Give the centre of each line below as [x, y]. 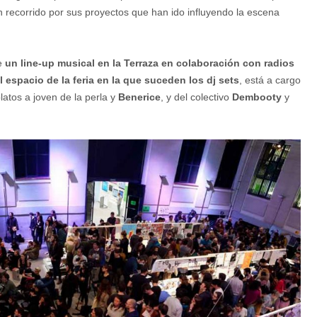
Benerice [139, 97]
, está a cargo [270, 80]
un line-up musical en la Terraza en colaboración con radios [150, 63]
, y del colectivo [196, 97]
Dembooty [258, 97]
